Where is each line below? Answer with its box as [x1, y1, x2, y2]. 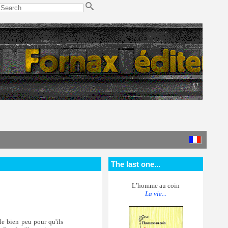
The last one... [111, 160, 160, 168]
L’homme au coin [132, 182, 180, 189]
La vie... [145, 190, 166, 197]
